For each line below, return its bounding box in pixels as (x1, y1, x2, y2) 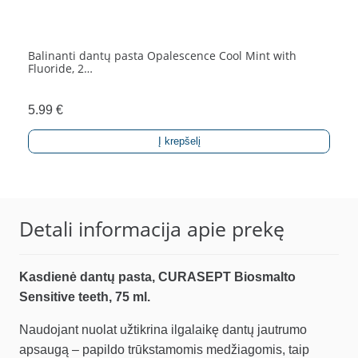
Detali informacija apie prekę (19, 215, 284, 243)
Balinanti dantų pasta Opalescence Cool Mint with (28, 48, 296, 64)
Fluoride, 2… (28, 61, 93, 77)
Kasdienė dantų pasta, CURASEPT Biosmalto (19, 270, 296, 284)
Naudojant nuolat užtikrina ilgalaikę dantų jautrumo (19, 323, 307, 337)
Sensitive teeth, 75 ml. (19, 290, 150, 304)
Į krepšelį (157, 135, 201, 148)
